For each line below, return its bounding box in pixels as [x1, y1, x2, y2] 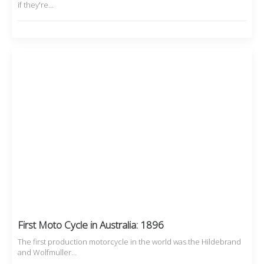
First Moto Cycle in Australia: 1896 [18, 218, 164, 232]
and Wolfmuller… [18, 247, 77, 258]
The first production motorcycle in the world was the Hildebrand [18, 236, 241, 247]
